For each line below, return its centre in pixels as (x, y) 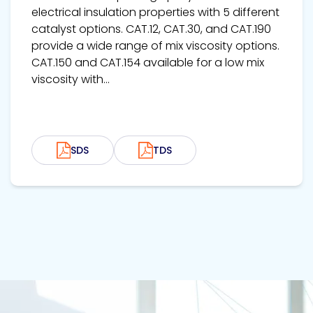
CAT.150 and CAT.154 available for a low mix (148, 63)
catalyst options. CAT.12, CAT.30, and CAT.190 (151, 29)
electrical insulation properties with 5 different (155, 13)
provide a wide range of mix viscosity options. (155, 46)
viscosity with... (71, 80)
